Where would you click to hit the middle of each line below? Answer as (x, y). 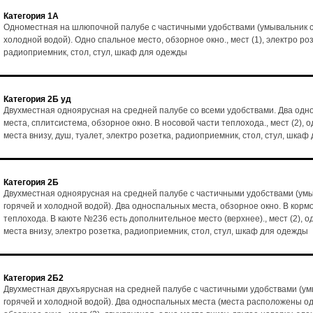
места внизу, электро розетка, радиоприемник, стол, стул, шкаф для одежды (156, 231)
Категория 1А (31, 16)
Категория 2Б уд (37, 99)
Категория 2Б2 (34, 278)
